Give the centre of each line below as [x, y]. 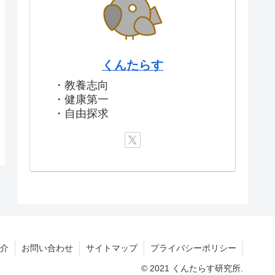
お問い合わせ [47, 248]
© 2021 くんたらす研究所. [192, 269]
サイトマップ [112, 248]
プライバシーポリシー [193, 248]
